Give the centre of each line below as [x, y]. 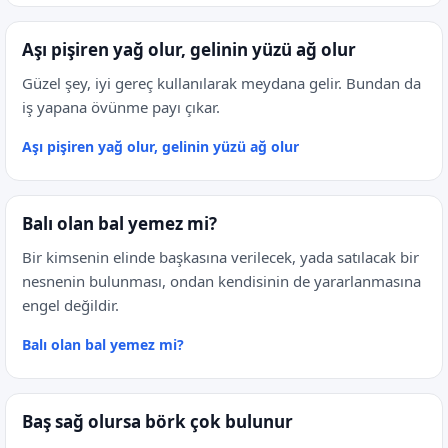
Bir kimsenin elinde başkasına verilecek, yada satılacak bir [220, 257]
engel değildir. [70, 305]
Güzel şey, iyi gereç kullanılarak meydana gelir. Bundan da [221, 83]
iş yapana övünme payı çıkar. [121, 107]
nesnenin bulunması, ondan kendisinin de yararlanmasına [221, 281]
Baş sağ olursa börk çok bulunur [157, 421]
